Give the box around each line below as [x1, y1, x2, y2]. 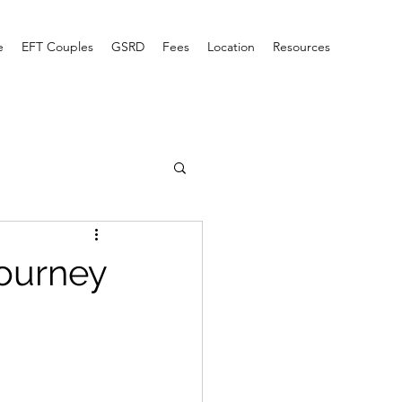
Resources [273, 39, 330, 55]
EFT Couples [22, 39, 93, 55]
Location [207, 39, 255, 55]
